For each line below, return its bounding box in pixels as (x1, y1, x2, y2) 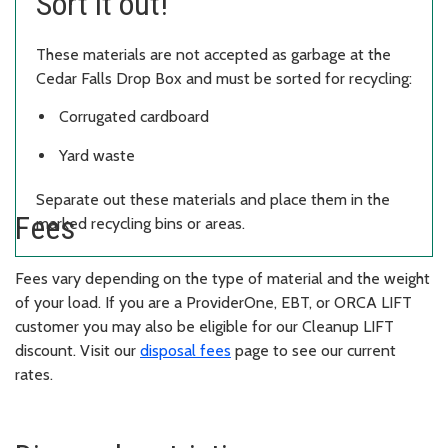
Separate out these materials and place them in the (36, 190, 390, 210)
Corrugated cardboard (59, 107, 209, 127)
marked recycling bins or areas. (36, 214, 245, 234)
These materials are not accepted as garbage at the (36, 44, 391, 64)
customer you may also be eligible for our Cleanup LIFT (15, 317, 394, 337)
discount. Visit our (15, 341, 140, 361)
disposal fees (140, 341, 231, 361)
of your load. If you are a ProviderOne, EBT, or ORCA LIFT (15, 293, 412, 313)
